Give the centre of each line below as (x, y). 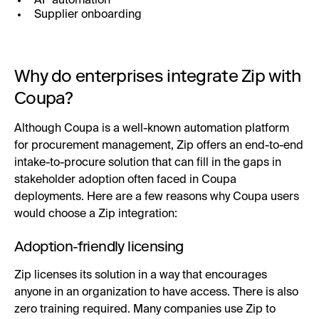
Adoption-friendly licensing (99, 246)
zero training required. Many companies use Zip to (145, 309)
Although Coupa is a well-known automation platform (152, 129)
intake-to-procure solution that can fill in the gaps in (148, 163)
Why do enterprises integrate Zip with (158, 75)
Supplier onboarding (88, 15)
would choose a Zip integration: (96, 214)
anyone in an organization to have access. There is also (156, 292)
